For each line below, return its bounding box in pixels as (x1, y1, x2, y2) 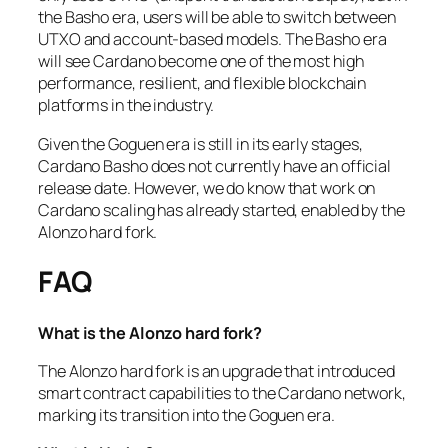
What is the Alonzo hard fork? (38, 321, 263, 344)
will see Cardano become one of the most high (38, 50, 364, 73)
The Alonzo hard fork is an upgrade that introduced (38, 360, 395, 383)
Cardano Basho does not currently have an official (38, 154, 392, 177)
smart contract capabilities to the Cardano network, (38, 382, 406, 405)
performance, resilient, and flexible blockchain (38, 72, 367, 95)
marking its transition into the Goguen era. (38, 404, 335, 427)
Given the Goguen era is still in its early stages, (38, 132, 363, 155)
